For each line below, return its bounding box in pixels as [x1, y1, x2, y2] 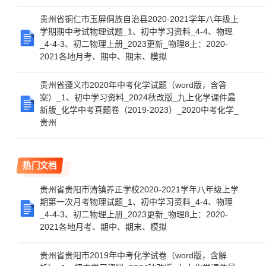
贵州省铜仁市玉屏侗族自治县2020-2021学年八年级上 [40, 14, 239, 24]
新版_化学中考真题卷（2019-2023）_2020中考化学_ [40, 105, 239, 115]
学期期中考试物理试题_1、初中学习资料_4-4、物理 [40, 27, 233, 36]
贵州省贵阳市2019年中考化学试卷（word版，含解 [40, 251, 227, 260]
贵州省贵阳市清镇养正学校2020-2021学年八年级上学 [40, 185, 239, 194]
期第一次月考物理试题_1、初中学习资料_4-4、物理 [40, 197, 233, 207]
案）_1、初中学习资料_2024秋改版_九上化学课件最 [40, 93, 236, 102]
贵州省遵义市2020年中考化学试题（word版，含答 [40, 80, 227, 90]
